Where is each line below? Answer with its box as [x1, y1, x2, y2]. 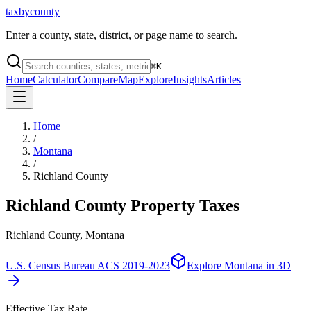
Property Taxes [131, 196, 239, 215]
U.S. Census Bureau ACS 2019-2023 [6, 259, 170, 271]
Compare [78, 74, 118, 85]
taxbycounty [6, 6, 60, 17]
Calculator [33, 74, 78, 85]
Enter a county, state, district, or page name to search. [6, 29, 237, 41]
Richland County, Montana [6, 228, 124, 241]
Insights [173, 74, 207, 85]
